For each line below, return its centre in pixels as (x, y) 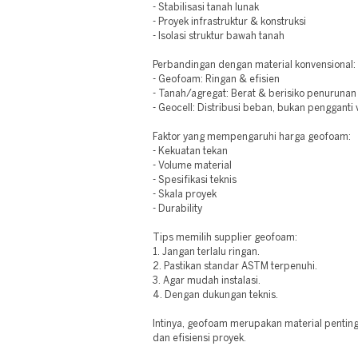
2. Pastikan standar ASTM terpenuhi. (235, 267)
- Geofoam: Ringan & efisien (217, 80)
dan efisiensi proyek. (200, 338)
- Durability (178, 209)
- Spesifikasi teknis (195, 180)
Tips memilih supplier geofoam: (225, 238)
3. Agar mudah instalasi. (207, 281)
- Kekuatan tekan (191, 151)
